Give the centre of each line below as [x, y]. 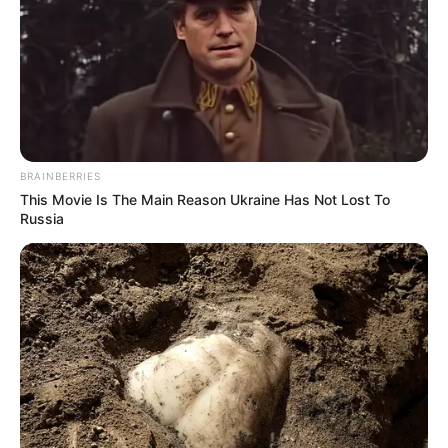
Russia [42, 219]
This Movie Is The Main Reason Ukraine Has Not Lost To [205, 200]
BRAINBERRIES [60, 176]
